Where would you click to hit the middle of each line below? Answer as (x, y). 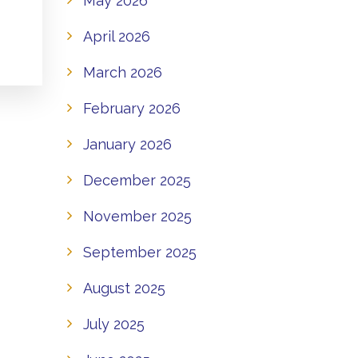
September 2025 (139, 252)
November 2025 (137, 216)
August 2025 (124, 288)
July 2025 (113, 324)
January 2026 (127, 144)
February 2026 (131, 108)
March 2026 (122, 72)
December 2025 (137, 180)
